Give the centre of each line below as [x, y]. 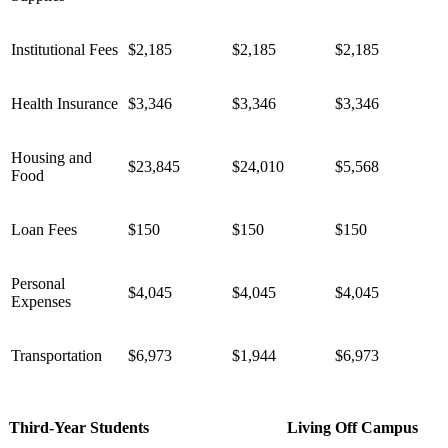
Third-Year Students [79, 427]
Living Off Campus [352, 427]
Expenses [41, 301]
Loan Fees [44, 229]
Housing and [51, 157]
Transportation [56, 355]
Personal [38, 283]
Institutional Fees [64, 49]
